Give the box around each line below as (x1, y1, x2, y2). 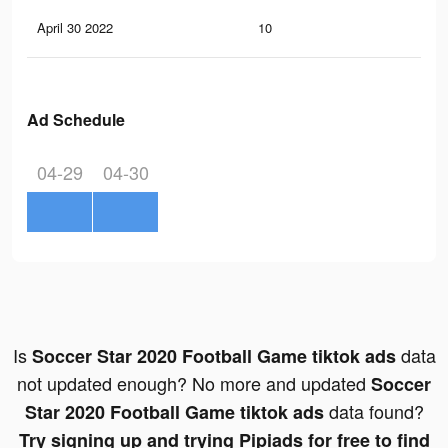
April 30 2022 (37, 18, 113, 38)
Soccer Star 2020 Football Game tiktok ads (31, 343, 396, 370)
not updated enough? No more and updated (17, 370, 371, 397)
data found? (323, 398, 424, 425)
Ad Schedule (27, 108, 125, 132)
